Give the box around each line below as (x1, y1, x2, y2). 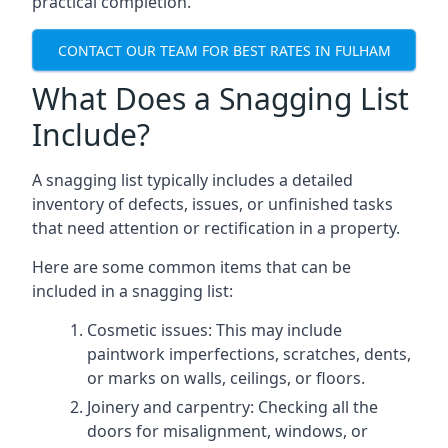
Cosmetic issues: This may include (87, 319, 342, 341)
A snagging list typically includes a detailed (32, 169, 353, 191)
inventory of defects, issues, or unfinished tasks (32, 193, 393, 215)
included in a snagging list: (32, 280, 233, 302)
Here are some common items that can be (32, 256, 351, 278)
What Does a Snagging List (32, 78, 409, 119)
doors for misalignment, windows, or (87, 420, 368, 442)
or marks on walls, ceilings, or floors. (87, 367, 365, 389)
